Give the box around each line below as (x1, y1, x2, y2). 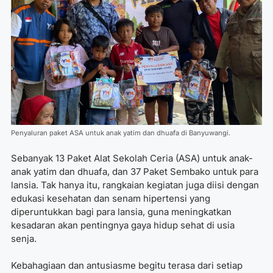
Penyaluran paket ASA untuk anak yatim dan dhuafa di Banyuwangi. (11, 129, 230, 137)
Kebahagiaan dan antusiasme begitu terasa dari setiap (11, 260, 243, 271)
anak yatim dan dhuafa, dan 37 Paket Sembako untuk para (11, 165, 258, 177)
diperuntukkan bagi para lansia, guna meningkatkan (11, 205, 232, 218)
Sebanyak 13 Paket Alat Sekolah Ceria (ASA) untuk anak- (11, 152, 253, 164)
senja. (11, 232, 37, 244)
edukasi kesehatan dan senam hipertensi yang (11, 192, 210, 204)
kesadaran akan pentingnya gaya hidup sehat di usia (11, 219, 235, 231)
